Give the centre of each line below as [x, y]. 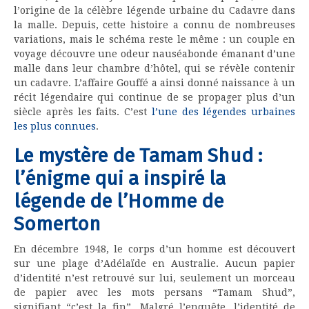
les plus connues [55, 127]
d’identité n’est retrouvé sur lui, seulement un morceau [154, 278]
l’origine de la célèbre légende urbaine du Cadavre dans [154, 11]
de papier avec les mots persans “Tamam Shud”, [154, 293]
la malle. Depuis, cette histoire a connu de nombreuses [154, 25]
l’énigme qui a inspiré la [120, 179]
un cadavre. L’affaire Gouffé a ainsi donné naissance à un [154, 83]
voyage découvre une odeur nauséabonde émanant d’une [154, 54]
